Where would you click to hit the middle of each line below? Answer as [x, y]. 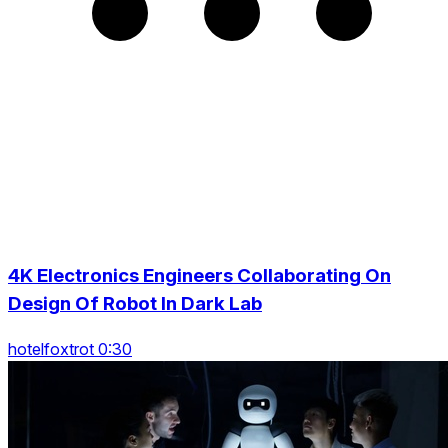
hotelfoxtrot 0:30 [70, 348]
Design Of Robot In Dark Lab [135, 303]
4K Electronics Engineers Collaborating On [199, 275]
